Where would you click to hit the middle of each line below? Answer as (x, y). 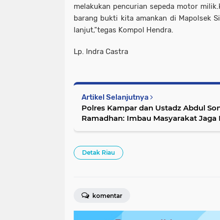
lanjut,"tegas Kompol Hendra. (124, 30)
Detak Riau (98, 152)
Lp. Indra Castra (101, 51)
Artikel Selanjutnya (116, 97)
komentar (107, 195)
